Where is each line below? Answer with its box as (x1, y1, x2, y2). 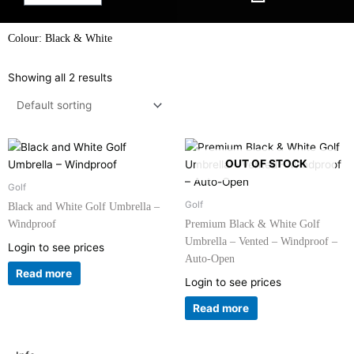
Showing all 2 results (8, 70, 112, 84)
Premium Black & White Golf (185, 218, 320, 231)
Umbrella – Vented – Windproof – (185, 235, 337, 248)
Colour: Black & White (8, 32, 112, 44)
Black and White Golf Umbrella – (8, 201, 160, 213)
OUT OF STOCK (224, 157, 307, 171)
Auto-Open (185, 253, 235, 265)
